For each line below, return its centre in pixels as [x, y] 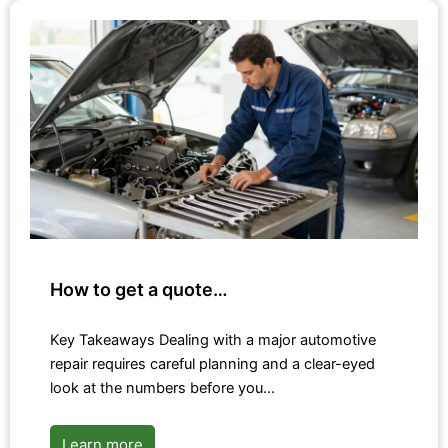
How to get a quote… [139, 289]
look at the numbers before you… [162, 387]
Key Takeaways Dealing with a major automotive [213, 339]
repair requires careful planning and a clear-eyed [212, 363]
